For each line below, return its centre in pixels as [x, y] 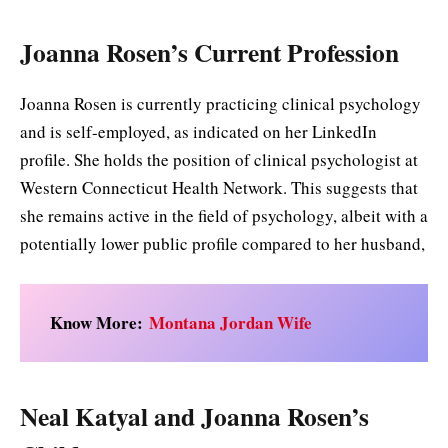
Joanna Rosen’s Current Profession [209, 52]
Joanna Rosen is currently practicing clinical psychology [220, 104]
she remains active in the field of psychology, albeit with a [224, 216]
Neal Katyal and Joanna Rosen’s [194, 415]
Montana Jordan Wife [230, 323]
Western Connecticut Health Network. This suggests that [219, 188]
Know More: [99, 323]
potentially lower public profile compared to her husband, [222, 244]
